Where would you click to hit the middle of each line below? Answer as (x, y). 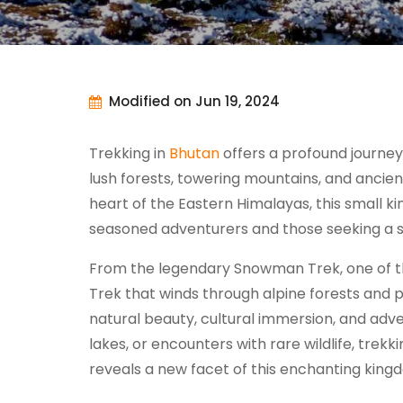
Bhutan (194, 153)
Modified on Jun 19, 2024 (194, 101)
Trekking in (129, 153)
